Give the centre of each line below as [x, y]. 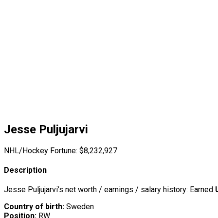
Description [25, 170]
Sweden [79, 207]
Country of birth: [34, 207]
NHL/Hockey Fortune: [41, 150]
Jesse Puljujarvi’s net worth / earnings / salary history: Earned [109, 190]
